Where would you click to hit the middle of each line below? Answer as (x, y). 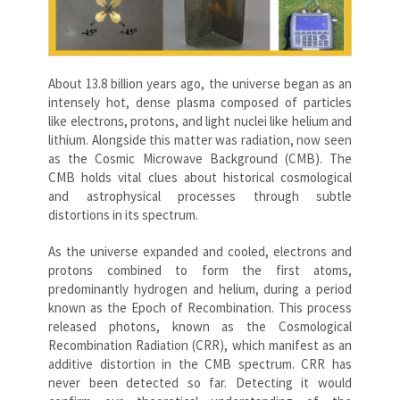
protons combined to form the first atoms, (200, 270)
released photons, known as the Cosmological (200, 326)
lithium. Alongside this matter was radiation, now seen (200, 139)
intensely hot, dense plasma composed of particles (200, 102)
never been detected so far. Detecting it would (200, 382)
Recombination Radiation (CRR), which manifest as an (200, 345)
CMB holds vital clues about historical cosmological (200, 177)
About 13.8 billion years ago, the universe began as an (200, 83)
